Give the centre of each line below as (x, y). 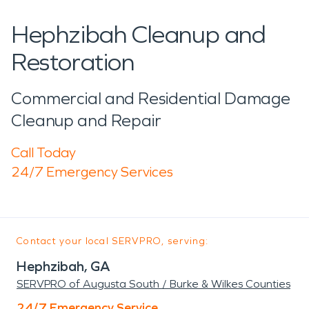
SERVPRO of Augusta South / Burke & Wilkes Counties (153, 283)
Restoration (73, 62)
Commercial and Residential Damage (151, 98)
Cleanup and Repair (86, 120)
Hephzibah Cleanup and (139, 34)
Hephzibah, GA (63, 266)
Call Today (43, 152)
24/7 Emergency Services (92, 171)
